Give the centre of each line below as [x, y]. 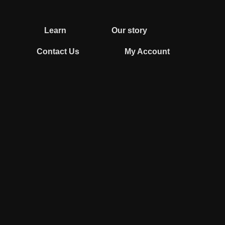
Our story [129, 30]
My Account [147, 51]
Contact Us [58, 51]
